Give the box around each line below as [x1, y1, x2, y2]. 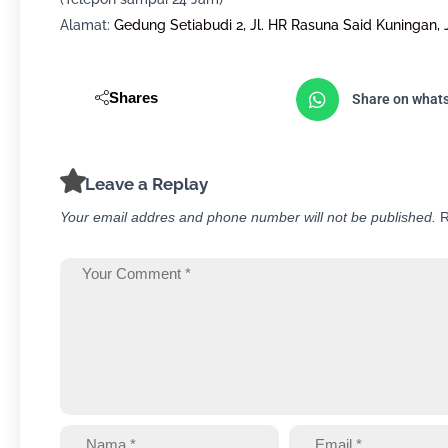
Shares [109, 89, 158, 106]
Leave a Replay [85, 173, 208, 194]
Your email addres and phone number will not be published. [60, 208, 440, 225]
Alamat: [60, 17, 110, 33]
